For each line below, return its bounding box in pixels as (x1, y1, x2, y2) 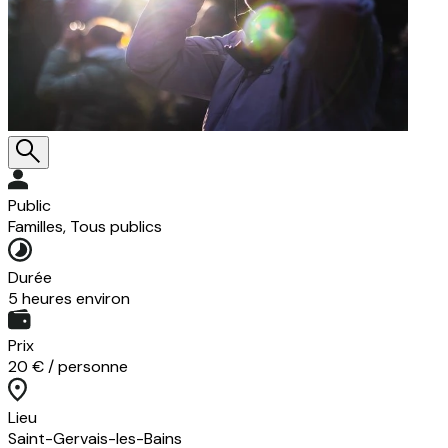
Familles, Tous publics (8, 216, 162, 238)
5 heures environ (8, 288, 130, 310)
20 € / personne (8, 356, 128, 378)
